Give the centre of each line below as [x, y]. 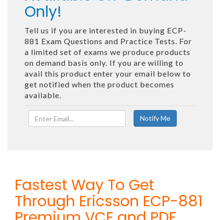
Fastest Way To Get [84, 185]
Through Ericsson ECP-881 [109, 201]
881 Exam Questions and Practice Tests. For [108, 41]
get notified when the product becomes [99, 84]
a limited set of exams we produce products [108, 52]
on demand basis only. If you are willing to [104, 63]
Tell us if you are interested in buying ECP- [106, 30]
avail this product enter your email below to [108, 73]
